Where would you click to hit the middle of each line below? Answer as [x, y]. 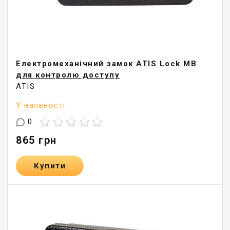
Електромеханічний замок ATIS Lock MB [106, 64]
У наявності [41, 106]
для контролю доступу [68, 75]
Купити [50, 166]
